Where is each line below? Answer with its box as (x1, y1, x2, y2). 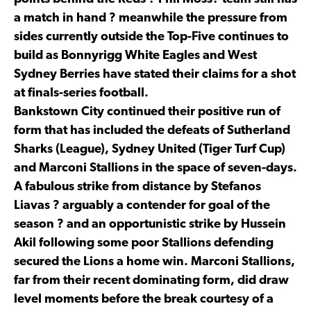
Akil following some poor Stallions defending (14, 236, 274, 250)
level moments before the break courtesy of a (14, 292, 274, 306)
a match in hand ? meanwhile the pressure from (14, 11, 287, 25)
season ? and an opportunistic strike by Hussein (14, 217, 286, 231)
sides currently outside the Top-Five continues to (14, 30, 289, 44)
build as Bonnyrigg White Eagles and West (14, 49, 257, 62)
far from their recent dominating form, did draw (14, 274, 289, 287)
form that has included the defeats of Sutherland (14, 124, 290, 137)
